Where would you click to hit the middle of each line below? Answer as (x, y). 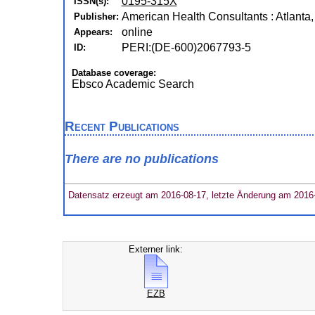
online (137, 32)
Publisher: (96, 17)
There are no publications (141, 159)
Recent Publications (122, 126)
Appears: (93, 32)
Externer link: (156, 249)
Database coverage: (114, 73)
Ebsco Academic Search (133, 84)
